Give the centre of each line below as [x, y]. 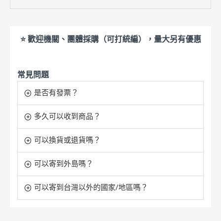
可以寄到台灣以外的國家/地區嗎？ [91, 187]
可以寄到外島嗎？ [64, 164]
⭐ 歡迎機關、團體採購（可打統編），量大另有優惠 [110, 39]
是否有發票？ [56, 92]
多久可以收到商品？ [67, 116]
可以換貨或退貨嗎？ [67, 140]
